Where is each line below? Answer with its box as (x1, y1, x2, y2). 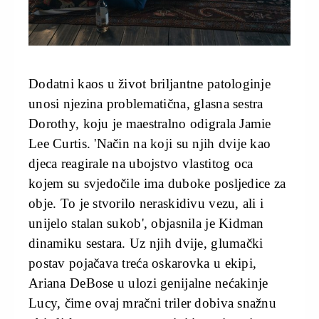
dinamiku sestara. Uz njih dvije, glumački (28, 235, 263, 251)
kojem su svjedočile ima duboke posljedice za (28, 175, 286, 191)
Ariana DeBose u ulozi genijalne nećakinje (28, 275, 268, 291)
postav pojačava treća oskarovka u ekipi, (28, 255, 257, 271)
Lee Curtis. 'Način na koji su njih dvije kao (28, 135, 271, 151)
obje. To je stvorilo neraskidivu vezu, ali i (28, 195, 264, 211)
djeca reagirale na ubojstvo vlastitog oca (28, 155, 253, 171)
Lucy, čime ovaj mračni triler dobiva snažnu (28, 295, 277, 310)
